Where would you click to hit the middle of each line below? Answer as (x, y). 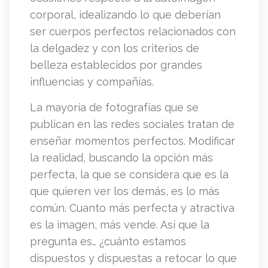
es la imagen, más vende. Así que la (120, 225)
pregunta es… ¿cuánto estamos (108, 242)
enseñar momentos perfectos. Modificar (133, 141)
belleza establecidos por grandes (116, 65)
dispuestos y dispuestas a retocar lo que (133, 258)
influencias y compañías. (96, 82)
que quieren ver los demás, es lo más (125, 191)
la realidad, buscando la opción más (121, 158)
